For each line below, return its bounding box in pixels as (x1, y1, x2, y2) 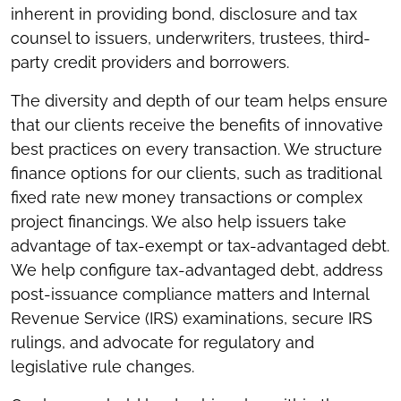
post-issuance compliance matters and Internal (11, 285, 369, 303)
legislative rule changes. (11, 357, 194, 376)
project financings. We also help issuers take (11, 212, 346, 231)
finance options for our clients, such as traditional (11, 164, 381, 183)
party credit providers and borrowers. (11, 53, 289, 72)
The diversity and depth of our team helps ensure (11, 91, 388, 110)
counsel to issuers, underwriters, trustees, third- (11, 29, 371, 47)
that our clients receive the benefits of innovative (11, 115, 383, 134)
